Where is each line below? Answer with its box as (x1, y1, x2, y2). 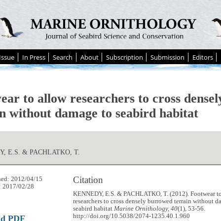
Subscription (106, 53, 143, 62)
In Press (22, 53, 45, 62)
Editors (192, 53, 213, 62)
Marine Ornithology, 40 (114, 205, 178, 212)
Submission (150, 53, 185, 62)
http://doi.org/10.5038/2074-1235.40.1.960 (73, 212, 190, 220)
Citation (73, 175, 104, 185)
